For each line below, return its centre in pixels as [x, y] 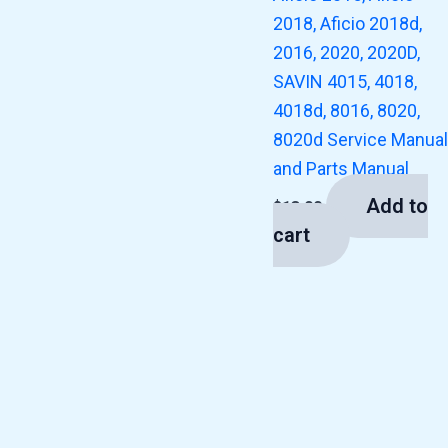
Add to [397, 206]
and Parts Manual [341, 169]
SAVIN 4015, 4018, [345, 82]
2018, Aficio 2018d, [347, 24]
